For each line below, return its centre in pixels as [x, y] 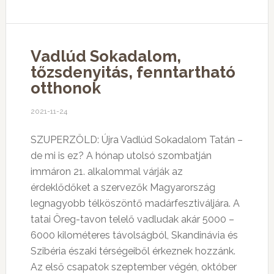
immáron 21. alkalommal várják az [106, 172]
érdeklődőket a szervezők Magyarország [123, 187]
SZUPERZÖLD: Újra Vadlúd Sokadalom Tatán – [136, 140]
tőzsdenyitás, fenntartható [133, 72]
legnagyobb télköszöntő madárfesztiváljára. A [135, 203]
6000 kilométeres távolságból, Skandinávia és [134, 235]
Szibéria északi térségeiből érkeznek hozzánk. [133, 251]
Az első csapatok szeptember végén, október [133, 267]
